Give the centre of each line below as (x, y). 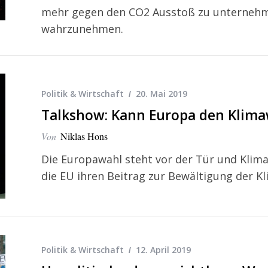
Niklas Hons (84, 136)
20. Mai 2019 (162, 94)
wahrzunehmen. (82, 29)
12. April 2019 (163, 249)
